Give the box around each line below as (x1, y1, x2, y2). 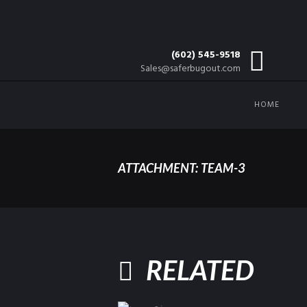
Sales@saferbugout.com (140, 61, 241, 77)
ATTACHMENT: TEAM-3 (118, 160, 245, 176)
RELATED (145, 253, 254, 286)
